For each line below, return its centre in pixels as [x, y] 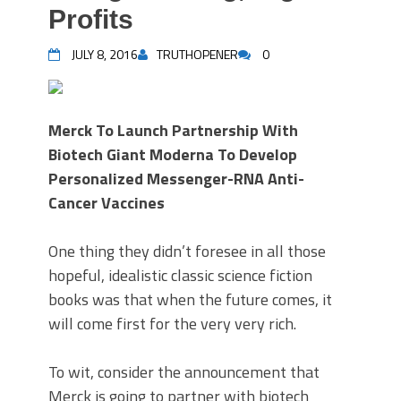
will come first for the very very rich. [172, 324]
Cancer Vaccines [107, 203]
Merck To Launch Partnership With [173, 130]
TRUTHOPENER [197, 54]
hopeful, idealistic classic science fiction [180, 275]
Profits [91, 19]
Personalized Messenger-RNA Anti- [176, 179]
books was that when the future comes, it [190, 299]
